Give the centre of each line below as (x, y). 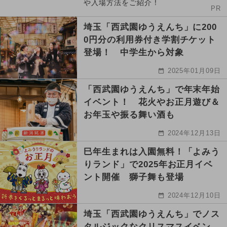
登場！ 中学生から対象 (134, 52)
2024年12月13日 (194, 133)
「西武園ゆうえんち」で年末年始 (152, 89)
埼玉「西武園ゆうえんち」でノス (152, 214)
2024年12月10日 (194, 195)
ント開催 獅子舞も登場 (134, 177)
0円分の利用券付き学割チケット (150, 40)
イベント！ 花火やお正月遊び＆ (152, 102)
